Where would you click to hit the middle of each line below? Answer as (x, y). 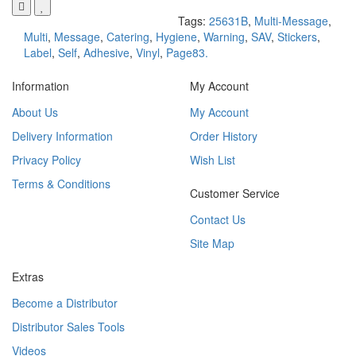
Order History (224, 136)
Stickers (297, 37)
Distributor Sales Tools (68, 327)
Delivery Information (62, 136)
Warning (224, 37)
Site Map (212, 244)
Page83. (187, 53)
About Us (35, 112)
